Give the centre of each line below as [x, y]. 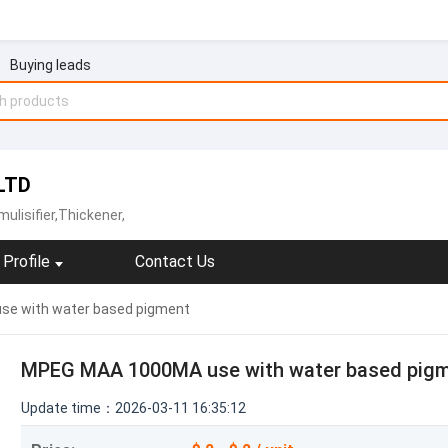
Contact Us [175, 261]
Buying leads [50, 65]
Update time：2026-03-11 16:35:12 [133, 408]
